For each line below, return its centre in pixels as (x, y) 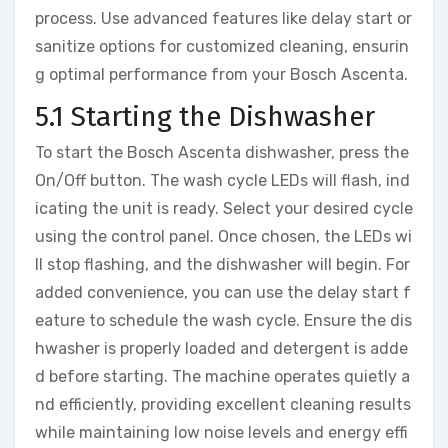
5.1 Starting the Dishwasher (205, 117)
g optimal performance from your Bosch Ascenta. (221, 75)
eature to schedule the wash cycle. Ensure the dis (223, 320)
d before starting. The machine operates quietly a (222, 376)
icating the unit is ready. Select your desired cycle (224, 208)
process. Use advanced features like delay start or (223, 19)
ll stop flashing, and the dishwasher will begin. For (222, 264)
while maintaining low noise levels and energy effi (221, 432)
